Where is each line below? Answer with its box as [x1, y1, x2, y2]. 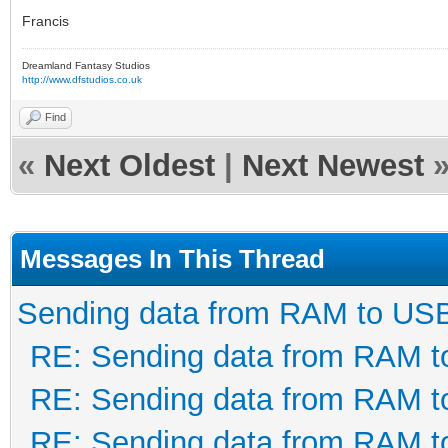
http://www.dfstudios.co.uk [22, 74, 142, 85]
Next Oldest [44, 148, 215, 183]
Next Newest [242, 148, 424, 183]
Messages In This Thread [20, 244, 325, 274]
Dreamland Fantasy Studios [22, 60, 150, 71]
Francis [22, 13, 69, 29]
